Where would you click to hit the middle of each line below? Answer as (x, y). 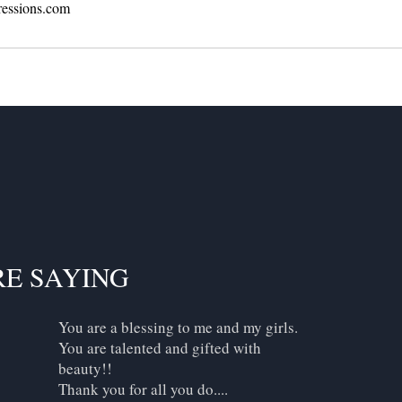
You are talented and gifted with (160, 347)
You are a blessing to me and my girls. (178, 327)
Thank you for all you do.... (143, 389)
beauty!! (85, 368)
